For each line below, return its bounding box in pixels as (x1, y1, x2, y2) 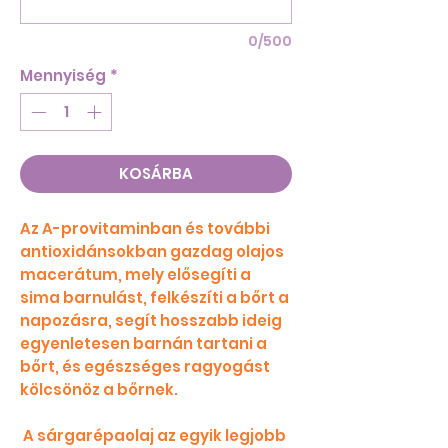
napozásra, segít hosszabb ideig (20, 310, 282, 332)
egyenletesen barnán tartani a (20, 333, 267, 355)
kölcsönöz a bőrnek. (20, 379, 178, 401)
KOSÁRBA (119, 163, 193, 185)
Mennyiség (20, 64, 106, 86)
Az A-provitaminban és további (20, 218, 270, 240)
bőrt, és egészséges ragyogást (20, 356, 270, 378)
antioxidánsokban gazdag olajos (20, 241, 284, 263)
